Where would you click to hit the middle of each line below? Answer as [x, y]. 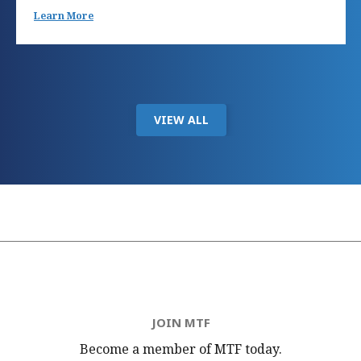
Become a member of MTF [160, 349]
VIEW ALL [181, 120]
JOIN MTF [180, 323]
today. [261, 349]
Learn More [64, 16]
